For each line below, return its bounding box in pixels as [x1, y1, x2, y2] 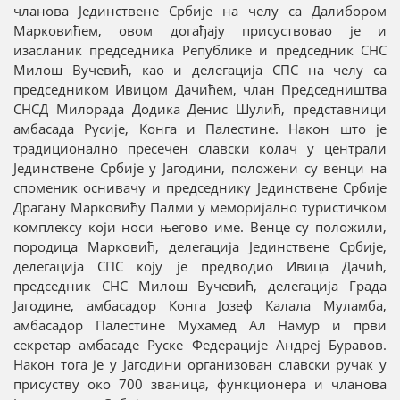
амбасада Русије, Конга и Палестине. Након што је [13, 120, 387, 138]
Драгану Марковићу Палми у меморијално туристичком [13, 198, 387, 217]
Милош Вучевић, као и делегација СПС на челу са [13, 61, 387, 79]
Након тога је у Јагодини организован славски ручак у [13, 355, 387, 374]
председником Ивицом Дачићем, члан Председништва [13, 80, 387, 99]
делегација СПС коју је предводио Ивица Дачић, [13, 257, 387, 276]
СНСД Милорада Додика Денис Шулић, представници [13, 100, 387, 119]
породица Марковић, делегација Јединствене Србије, [13, 237, 387, 256]
